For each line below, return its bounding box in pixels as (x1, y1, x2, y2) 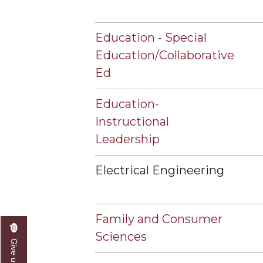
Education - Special (95, 31, 207, 45)
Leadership (95, 132, 160, 146)
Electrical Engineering (95, 163, 224, 177)
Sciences (95, 230, 147, 244)
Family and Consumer (95, 212, 222, 226)
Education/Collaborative (95, 48, 234, 62)
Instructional (95, 114, 169, 129)
